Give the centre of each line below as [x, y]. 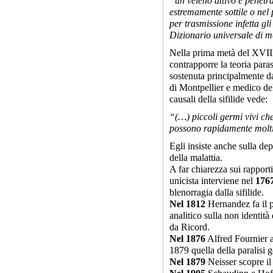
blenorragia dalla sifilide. [217, 192]
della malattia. [196, 158]
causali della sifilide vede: [218, 99]
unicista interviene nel [212, 181]
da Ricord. [190, 227]
